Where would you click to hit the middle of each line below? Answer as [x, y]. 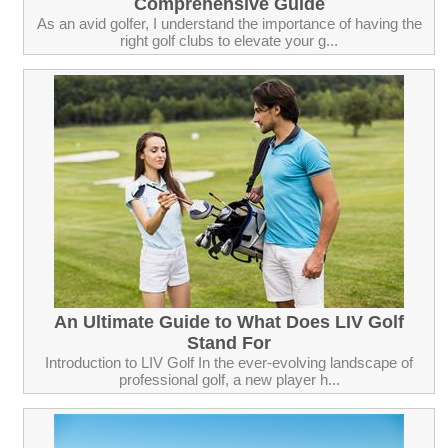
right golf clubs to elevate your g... [229, 40]
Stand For [229, 342]
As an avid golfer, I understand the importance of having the [229, 23]
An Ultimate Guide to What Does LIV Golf [229, 321]
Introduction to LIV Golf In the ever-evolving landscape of [229, 362]
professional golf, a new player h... [229, 379]
